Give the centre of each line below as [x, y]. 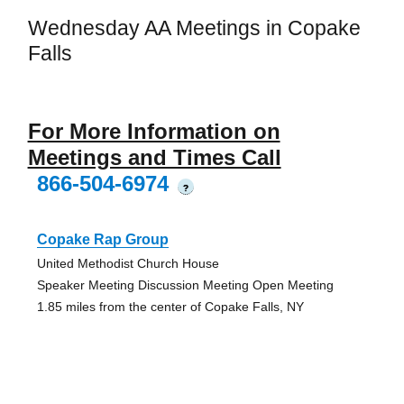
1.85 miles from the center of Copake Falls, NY [170, 307]
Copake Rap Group [102, 240]
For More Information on [154, 132]
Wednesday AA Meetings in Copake [194, 28]
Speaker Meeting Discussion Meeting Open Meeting [185, 285]
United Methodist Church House [128, 264]
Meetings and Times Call [154, 158]
